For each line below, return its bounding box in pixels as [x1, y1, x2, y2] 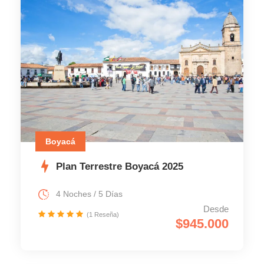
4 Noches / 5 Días [56, 189, 123, 199]
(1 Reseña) [87, 210, 119, 218]
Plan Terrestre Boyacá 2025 [56, 160, 183, 172]
